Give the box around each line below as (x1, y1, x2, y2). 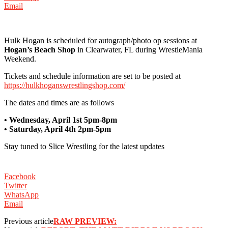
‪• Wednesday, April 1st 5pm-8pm (4, 115, 117, 124)
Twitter (4, 181, 27, 190)
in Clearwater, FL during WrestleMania (75, 45, 203, 54)
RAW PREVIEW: (53, 216, 117, 225)
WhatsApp (4, 190, 39, 199)
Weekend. (4, 54, 36, 63)
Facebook (4, 172, 36, 181)
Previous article (4, 216, 53, 225)
